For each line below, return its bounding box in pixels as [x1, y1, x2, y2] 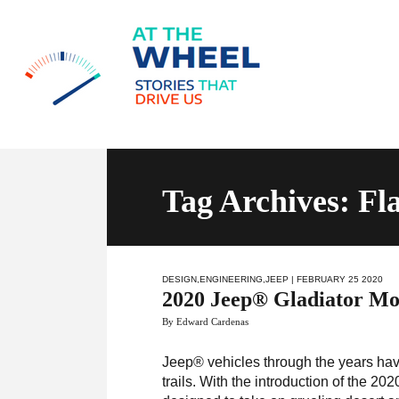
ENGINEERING [199, 274, 264, 284]
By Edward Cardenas [162, 316, 249, 327]
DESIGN [162, 274, 198, 284]
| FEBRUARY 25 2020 [289, 274, 384, 284]
